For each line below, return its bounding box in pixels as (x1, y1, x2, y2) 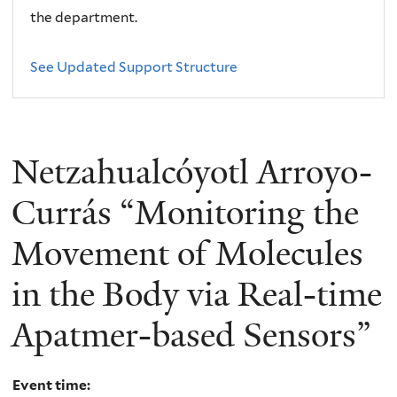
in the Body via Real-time (12, 271, 382, 316)
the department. (30, 9, 138, 27)
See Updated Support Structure (30, 58, 238, 76)
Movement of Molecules (12, 230, 363, 276)
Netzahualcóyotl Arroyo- (12, 149, 372, 194)
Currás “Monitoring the (12, 190, 359, 235)
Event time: (12, 377, 93, 394)
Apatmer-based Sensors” (12, 312, 371, 357)
